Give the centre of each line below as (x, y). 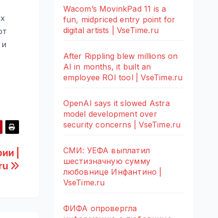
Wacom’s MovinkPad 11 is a (115, 9)
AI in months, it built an (107, 66)
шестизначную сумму (107, 161)
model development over (110, 114)
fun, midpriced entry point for (119, 19)
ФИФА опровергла (100, 208)
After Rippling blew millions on (120, 56)
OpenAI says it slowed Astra (116, 103)
